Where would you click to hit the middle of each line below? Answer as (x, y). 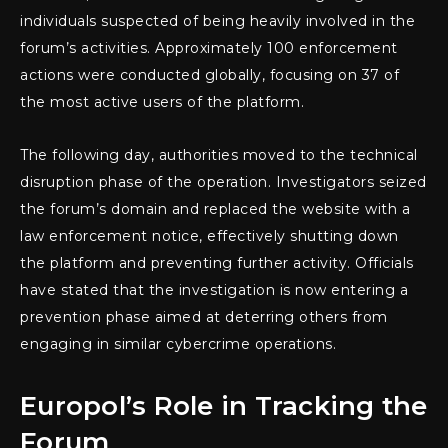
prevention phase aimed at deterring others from (204, 316)
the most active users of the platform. (162, 101)
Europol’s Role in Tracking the (224, 405)
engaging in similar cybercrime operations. (178, 343)
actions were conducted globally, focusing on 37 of (209, 74)
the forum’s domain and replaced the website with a (215, 208)
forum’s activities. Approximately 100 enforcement (209, 47)
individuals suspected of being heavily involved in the (217, 20)
